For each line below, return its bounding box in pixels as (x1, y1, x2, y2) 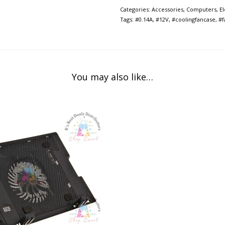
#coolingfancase (172, 15, 215, 23)
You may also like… (72, 70, 153, 83)
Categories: (120, 5, 152, 13)
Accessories (152, 5, 183, 13)
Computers (186, 5, 216, 13)
